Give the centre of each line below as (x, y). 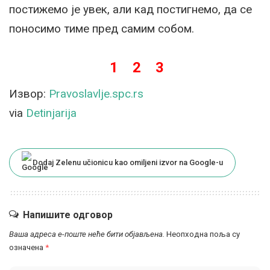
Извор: (29, 93)
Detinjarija (51, 113)
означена (27, 247)
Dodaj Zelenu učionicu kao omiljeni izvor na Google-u (128, 162)
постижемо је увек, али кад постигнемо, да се (130, 9)
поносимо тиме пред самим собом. (102, 28)
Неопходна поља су (203, 234)
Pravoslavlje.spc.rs (96, 93)
